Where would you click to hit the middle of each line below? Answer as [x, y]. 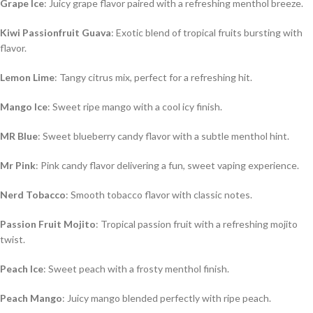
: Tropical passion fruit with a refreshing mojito [197, 224]
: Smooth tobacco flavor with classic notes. [159, 194]
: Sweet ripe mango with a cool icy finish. [135, 106]
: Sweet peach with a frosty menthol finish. [136, 268]
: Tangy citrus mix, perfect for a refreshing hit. [153, 77]
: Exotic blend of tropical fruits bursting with [207, 32]
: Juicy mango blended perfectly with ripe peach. [167, 298]
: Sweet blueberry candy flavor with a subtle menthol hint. [163, 136]
